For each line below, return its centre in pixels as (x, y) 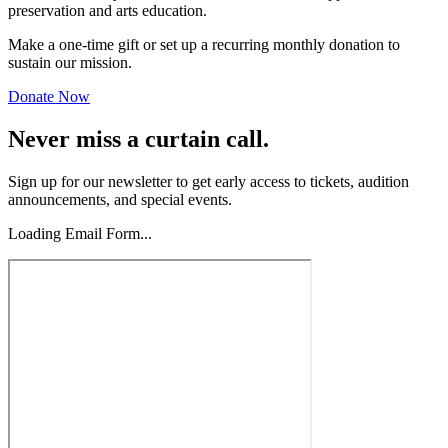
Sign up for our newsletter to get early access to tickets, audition (208, 182)
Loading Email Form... (80, 234)
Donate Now (49, 97)
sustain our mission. (70, 63)
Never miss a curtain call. (138, 139)
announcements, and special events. (120, 200)
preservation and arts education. (107, 11)
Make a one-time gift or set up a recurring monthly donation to (204, 45)
